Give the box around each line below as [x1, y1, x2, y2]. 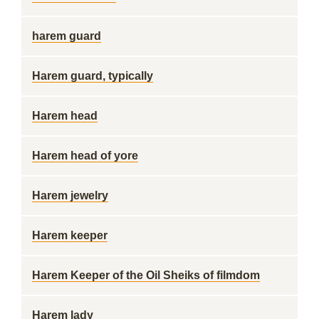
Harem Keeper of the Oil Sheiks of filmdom [32, 269, 260, 281]
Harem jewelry [32, 189, 108, 202]
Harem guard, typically [32, 70, 153, 82]
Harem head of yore [32, 150, 138, 162]
